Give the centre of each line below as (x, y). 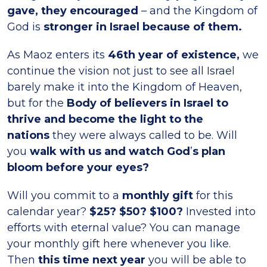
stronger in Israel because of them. (143, 27)
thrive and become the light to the (105, 119)
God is (25, 27)
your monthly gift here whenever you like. (119, 244)
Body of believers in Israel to (148, 103)
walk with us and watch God (110, 151)
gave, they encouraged (73, 11)
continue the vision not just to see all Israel (121, 71)
